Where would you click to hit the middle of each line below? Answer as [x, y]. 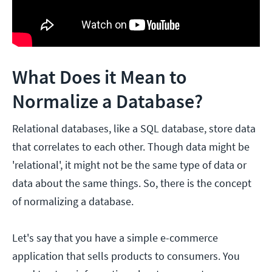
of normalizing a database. [73, 201]
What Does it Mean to [100, 77]
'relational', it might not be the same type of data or [129, 165]
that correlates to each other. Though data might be [131, 146]
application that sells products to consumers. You [126, 256]
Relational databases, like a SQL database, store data [134, 128]
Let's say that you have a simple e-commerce [115, 237]
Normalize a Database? [107, 101]
